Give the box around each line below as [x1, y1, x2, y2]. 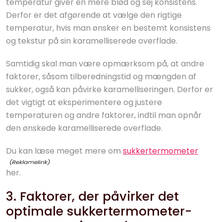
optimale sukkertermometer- [6, 203, 192, 220]
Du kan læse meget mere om [6, 145, 123, 157]
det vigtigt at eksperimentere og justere [6, 97, 162, 108]
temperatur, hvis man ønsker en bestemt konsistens [6, 22, 211, 34]
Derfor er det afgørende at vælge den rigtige [6, 9, 182, 21]
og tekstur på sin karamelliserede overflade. [6, 35, 177, 47]
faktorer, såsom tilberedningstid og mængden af [6, 71, 196, 82]
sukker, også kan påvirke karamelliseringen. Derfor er [6, 84, 213, 95]
